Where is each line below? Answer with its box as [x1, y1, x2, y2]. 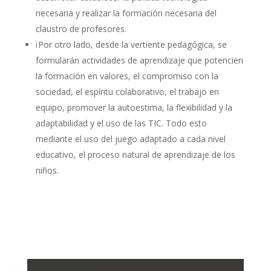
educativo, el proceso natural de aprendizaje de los [35, 148, 235, 160]
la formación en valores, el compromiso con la [35, 70, 218, 82]
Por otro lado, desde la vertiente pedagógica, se [38, 38, 227, 50]
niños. [35, 164, 59, 176]
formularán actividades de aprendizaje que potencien [35, 54, 243, 66]
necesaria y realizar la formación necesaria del [35, 7, 217, 19]
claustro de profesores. [35, 22, 126, 34]
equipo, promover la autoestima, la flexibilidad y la [35, 101, 232, 113]
